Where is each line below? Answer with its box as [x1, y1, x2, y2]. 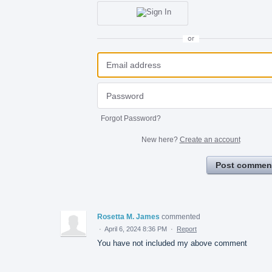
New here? [141, 135, 180, 144]
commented [161, 212, 200, 221]
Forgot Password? [101, 114, 161, 123]
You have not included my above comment [97, 238, 247, 248]
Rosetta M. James [97, 212, 160, 221]
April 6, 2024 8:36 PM [104, 225, 167, 233]
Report [177, 225, 197, 233]
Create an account [179, 135, 240, 144]
